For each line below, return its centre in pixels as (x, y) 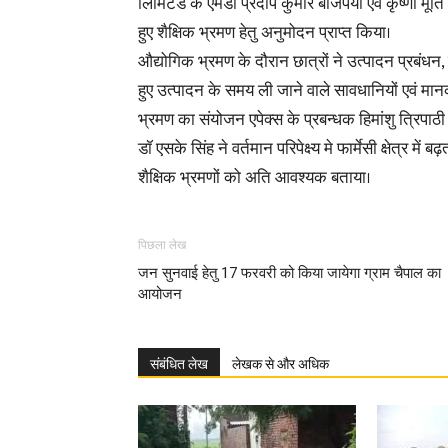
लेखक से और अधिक (280, 364)
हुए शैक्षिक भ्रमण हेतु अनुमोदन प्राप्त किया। (264, 33)
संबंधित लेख (179, 364)
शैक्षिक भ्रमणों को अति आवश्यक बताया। (254, 178)
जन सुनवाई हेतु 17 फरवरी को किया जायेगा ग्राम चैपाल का (289, 273)
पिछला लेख (162, 245)
